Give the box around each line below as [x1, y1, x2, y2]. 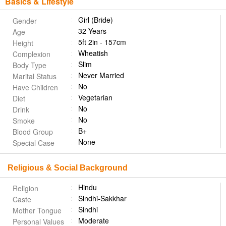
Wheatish [78, 48, 108, 58]
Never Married [78, 70, 124, 80]
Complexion [13, 49, 50, 59]
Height [13, 38, 33, 48]
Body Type [13, 60, 46, 70]
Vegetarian [78, 92, 112, 102]
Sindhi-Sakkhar [78, 193, 127, 203]
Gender [13, 16, 37, 26]
